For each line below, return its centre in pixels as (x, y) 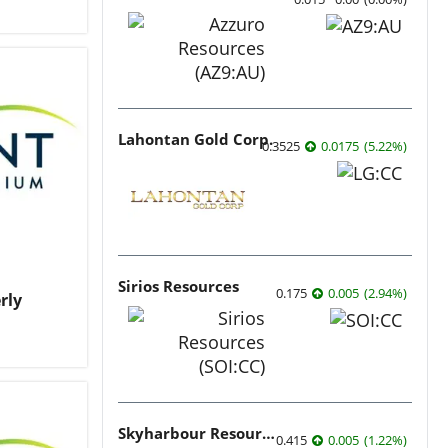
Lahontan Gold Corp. (195, 138)
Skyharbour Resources (268, 432)
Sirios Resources (178, 285)
